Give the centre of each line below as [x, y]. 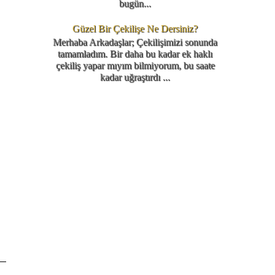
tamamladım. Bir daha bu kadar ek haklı [135, 54]
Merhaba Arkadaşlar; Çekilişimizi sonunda [135, 42]
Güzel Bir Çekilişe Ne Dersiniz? [135, 29]
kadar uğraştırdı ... [135, 77]
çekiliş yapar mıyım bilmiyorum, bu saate [135, 66]
